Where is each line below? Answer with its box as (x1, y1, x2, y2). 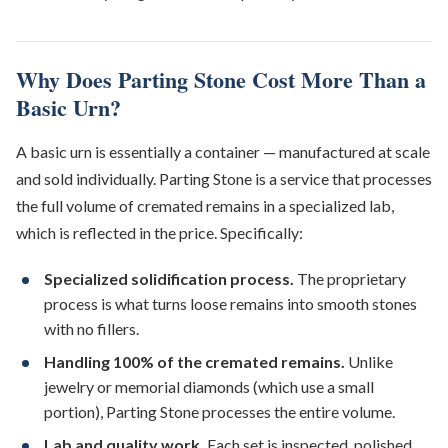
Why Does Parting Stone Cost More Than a (16, 63, 426, 96)
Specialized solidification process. (44, 269, 294, 288)
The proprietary (294, 269, 406, 288)
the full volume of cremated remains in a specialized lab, (16, 196, 394, 215)
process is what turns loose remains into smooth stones (44, 294, 417, 313)
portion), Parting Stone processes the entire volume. (44, 402, 395, 421)
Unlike (345, 352, 393, 371)
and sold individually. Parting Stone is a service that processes (16, 169, 432, 188)
